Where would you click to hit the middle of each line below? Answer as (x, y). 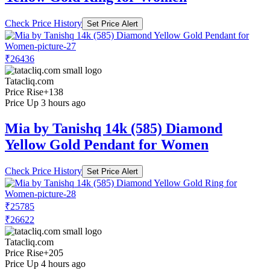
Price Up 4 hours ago (45, 263)
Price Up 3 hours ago (45, 102)
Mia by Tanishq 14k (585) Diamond (114, 128)
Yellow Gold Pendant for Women (107, 144)
